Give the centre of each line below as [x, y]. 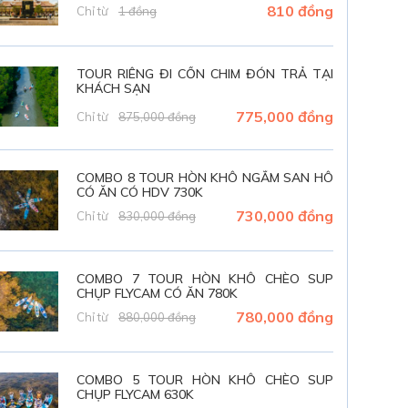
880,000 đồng [158, 317]
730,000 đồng [285, 216]
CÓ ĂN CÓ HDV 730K [140, 193]
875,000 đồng [158, 117]
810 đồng [300, 11]
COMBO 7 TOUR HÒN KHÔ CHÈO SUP [205, 279]
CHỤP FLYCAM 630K [136, 395]
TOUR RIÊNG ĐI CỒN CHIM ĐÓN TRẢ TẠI [205, 74]
